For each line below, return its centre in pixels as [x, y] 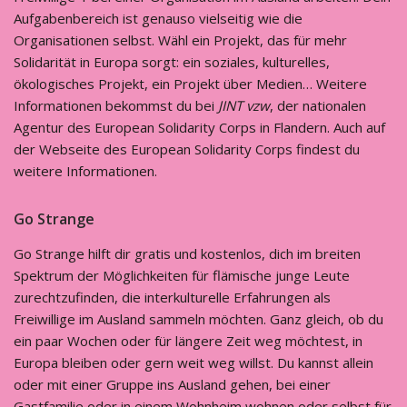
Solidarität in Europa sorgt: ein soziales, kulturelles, [172, 62]
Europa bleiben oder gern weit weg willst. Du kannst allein [194, 362]
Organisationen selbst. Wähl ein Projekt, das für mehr [180, 40]
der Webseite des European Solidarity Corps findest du [187, 149]
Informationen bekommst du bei [116, 105]
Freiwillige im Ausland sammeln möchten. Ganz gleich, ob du [199, 319]
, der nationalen [318, 105]
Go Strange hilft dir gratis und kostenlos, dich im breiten [187, 253]
